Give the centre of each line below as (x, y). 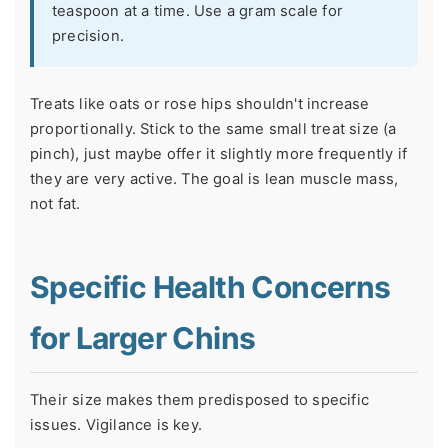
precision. (88, 36)
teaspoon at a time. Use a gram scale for (197, 11)
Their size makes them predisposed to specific (200, 400)
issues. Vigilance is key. (116, 425)
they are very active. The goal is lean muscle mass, (214, 179)
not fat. (55, 204)
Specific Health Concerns (210, 287)
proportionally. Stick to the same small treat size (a (213, 129)
